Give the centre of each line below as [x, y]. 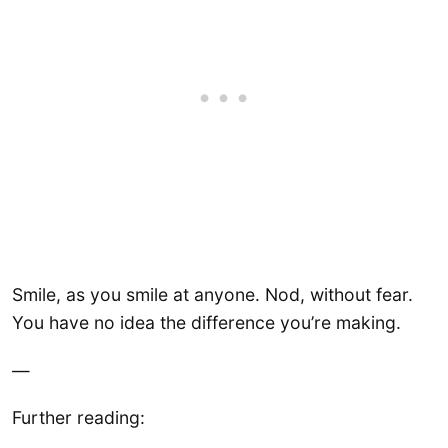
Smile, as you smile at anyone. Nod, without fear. [212, 295]
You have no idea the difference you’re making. [206, 323]
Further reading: [78, 418]
